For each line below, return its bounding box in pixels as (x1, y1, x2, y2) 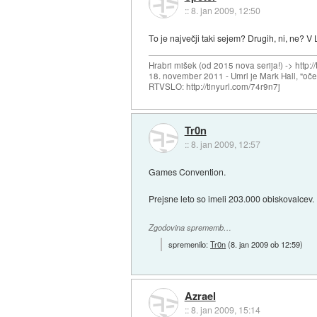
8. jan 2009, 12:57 (190, 138, 260, 151)
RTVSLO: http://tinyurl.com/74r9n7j (149, 80, 281, 92)
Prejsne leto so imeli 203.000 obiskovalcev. (149, 192, 315, 205)
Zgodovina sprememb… (149, 222, 232, 234)
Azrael (184, 288, 216, 304)
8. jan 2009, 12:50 (190, 4, 260, 17)
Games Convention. (149, 166, 226, 178)
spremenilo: (168, 238, 211, 250)
